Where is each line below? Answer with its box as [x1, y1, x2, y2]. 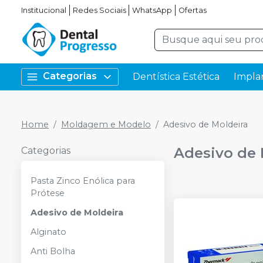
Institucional [21, 6, 66, 15]
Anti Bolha [31, 246, 75, 257]
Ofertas [178, 6, 207, 15]
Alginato [31, 227, 66, 237]
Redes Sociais [72, 6, 126, 15]
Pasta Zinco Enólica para [31, 176, 135, 186]
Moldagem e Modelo [61, 119, 151, 130]
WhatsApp [132, 6, 173, 15]
